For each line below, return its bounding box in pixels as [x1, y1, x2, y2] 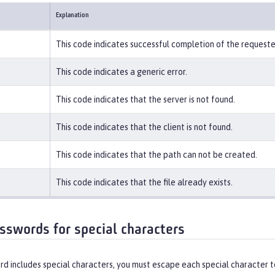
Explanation [56, 12, 89, 20]
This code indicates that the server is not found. [56, 95, 235, 105]
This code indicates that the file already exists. [56, 177, 233, 188]
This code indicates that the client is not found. [56, 122, 233, 133]
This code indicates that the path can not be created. [56, 150, 257, 160]
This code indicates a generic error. [56, 67, 187, 77]
